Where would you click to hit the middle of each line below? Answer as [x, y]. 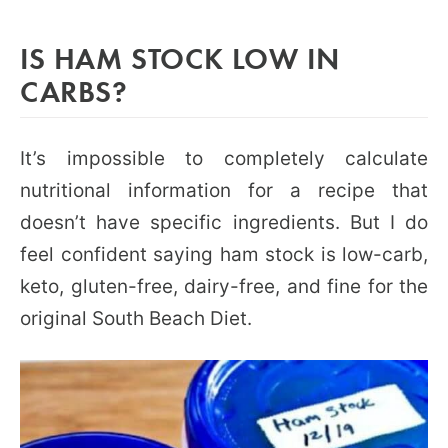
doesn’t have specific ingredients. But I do [224, 222]
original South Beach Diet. [136, 318]
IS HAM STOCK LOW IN [180, 57]
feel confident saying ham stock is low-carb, [224, 254]
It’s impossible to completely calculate [224, 158]
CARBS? [74, 90]
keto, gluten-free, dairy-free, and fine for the [224, 286]
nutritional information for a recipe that [224, 190]
